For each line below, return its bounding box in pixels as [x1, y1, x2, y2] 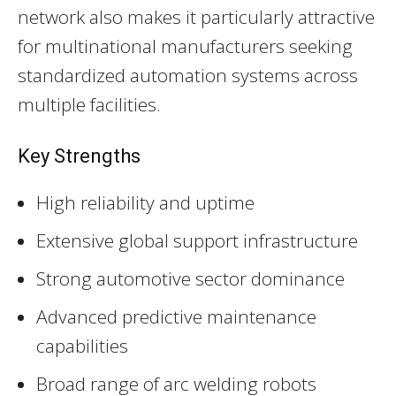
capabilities [36, 332, 128, 358]
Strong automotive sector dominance [36, 265, 345, 291]
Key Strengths [18, 144, 141, 167]
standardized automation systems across [18, 62, 358, 88]
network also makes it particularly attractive [18, 4, 375, 29]
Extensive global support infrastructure [36, 227, 358, 253]
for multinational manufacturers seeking [18, 33, 353, 58]
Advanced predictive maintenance [36, 303, 316, 329]
